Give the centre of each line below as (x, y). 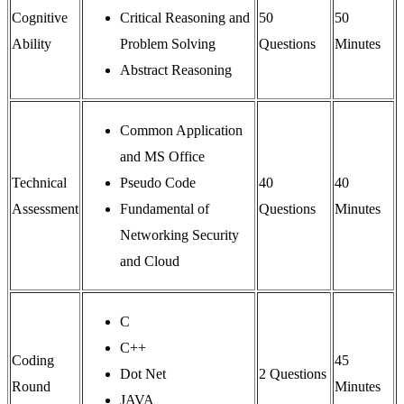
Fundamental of (165, 209)
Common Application (181, 131)
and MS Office (162, 157)
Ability (32, 44)
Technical (39, 183)
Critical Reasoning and (185, 18)
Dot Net (143, 374)
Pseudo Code (158, 183)
